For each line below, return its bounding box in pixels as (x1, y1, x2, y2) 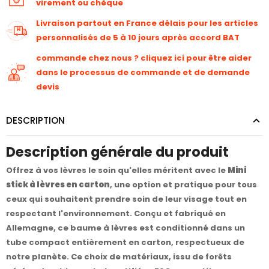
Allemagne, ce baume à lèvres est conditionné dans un (6, 222, 245, 234)
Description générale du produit (6, 142, 229, 162)
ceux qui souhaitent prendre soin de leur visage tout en (6, 193, 247, 205)
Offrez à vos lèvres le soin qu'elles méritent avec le (6, 164, 228, 176)
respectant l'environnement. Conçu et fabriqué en (6, 207, 226, 219)
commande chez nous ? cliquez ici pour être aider (36, 52, 252, 64)
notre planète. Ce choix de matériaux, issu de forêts (6, 250, 232, 262)
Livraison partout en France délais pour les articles (36, 17, 258, 29)
